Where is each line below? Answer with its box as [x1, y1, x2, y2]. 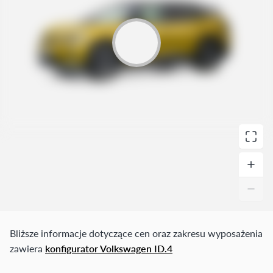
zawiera [10, 241, 45, 256]
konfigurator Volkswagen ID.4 [45, 241, 172, 256]
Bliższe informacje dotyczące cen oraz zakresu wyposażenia [10, 226, 263, 241]
